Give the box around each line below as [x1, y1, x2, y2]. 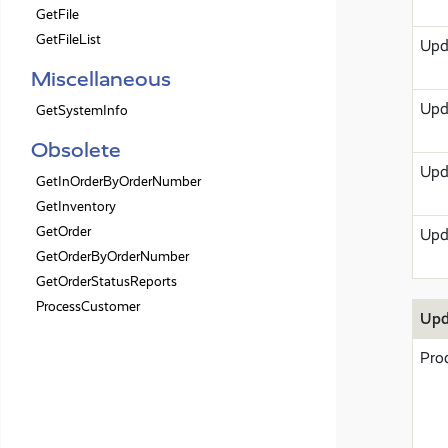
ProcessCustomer [36, 298, 140, 315]
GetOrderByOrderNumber [36, 248, 189, 265]
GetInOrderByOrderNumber [36, 173, 201, 190]
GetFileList [36, 31, 101, 48]
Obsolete [31, 138, 121, 162]
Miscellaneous [31, 67, 171, 91]
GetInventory [36, 198, 116, 215]
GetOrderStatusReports [36, 273, 177, 290]
